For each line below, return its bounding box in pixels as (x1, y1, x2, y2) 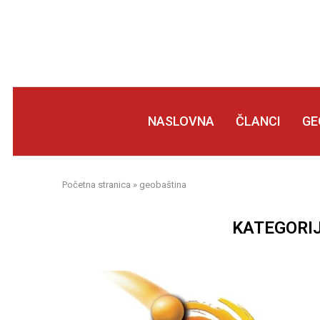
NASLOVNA (147, 114, 214, 129)
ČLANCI (235, 114, 281, 129)
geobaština (139, 179, 186, 190)
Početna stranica (62, 179, 131, 190)
